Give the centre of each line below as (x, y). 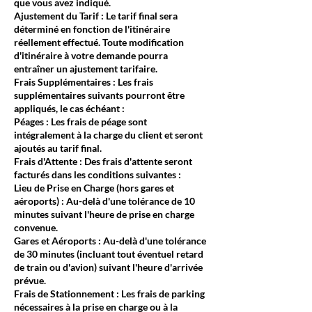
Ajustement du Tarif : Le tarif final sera (96, 16)
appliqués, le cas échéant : (69, 108)
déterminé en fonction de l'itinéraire (92, 29)
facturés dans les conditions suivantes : (97, 174)
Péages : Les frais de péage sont (80, 122)
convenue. (36, 227)
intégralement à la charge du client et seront (108, 135)
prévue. (30, 280)
